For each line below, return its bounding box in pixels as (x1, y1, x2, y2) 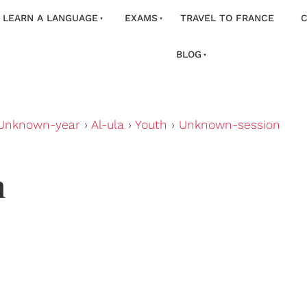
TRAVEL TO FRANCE (180, 12, 275, 23)
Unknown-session (179, 118, 280, 132)
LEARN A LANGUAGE (3, 12, 99, 23)
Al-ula (91, 118, 124, 132)
